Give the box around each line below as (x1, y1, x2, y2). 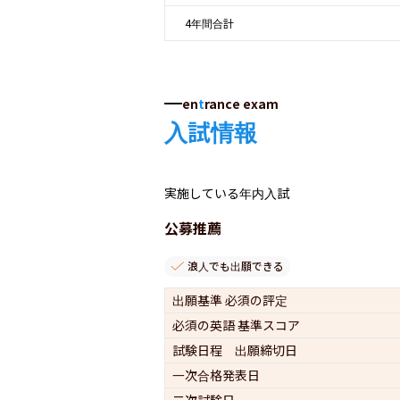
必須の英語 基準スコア (172, 315, 301, 334)
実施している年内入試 (164, 183, 290, 202)
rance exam (204, 94, 279, 112)
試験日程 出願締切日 (172, 340, 298, 359)
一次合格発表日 (172, 365, 261, 384)
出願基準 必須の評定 (172, 290, 288, 309)
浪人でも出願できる (187, 258, 285, 273)
